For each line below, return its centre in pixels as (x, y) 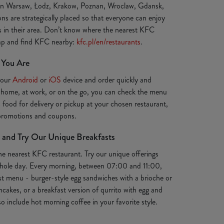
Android (25, 80)
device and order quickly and (106, 80)
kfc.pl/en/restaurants (108, 42)
